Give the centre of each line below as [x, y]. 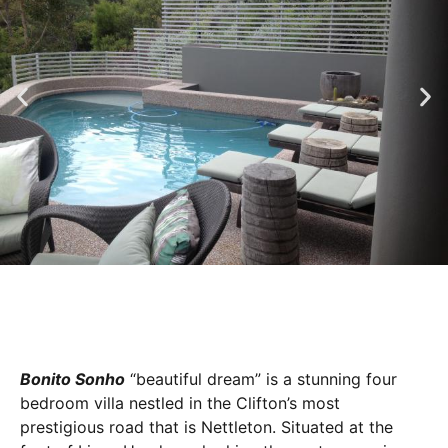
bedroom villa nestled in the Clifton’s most [180, 403]
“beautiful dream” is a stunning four [261, 379]
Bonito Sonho [72, 379]
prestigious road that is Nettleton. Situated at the [206, 427]
